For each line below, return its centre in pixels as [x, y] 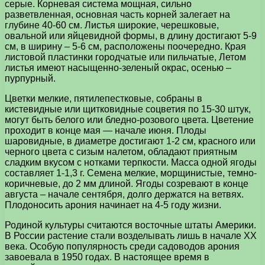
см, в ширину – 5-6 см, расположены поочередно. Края [125, 46]
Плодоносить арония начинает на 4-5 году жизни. [113, 205]
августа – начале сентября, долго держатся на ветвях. [124, 194]
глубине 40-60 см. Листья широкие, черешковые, [112, 25]
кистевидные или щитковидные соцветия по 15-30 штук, [128, 109]
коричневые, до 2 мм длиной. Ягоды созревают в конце [127, 183]
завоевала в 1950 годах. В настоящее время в [107, 257]
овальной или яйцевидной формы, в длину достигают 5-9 [131, 35]
